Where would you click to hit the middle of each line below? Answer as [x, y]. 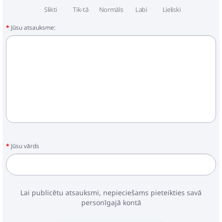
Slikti [51, 10]
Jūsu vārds [25, 146]
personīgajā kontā [111, 202]
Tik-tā [81, 10]
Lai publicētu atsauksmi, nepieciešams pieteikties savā [111, 192]
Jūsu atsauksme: [33, 28]
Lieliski [171, 10]
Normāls [111, 10]
